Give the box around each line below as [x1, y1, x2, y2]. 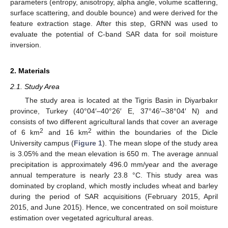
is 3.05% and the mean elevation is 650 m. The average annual [10, 150, 218, 158]
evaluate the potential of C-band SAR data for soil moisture [10, 30, 218, 38]
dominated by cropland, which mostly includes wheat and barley [10, 182, 218, 190]
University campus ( [10, 139, 74, 147]
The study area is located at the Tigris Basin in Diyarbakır [24, 96, 218, 104]
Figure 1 [74, 139, 102, 147]
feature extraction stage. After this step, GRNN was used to [10, 19, 218, 27]
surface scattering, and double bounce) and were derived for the [10, 8, 218, 17]
